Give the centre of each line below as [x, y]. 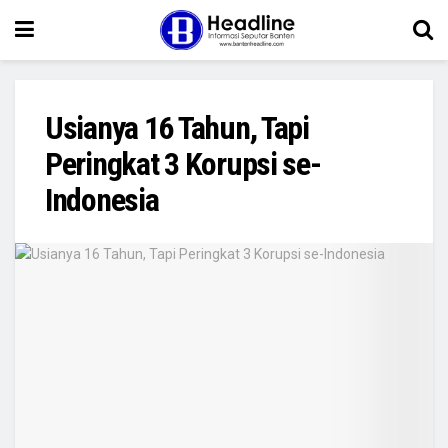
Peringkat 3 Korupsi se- [183, 164]
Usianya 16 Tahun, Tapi [177, 128]
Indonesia [102, 200]
